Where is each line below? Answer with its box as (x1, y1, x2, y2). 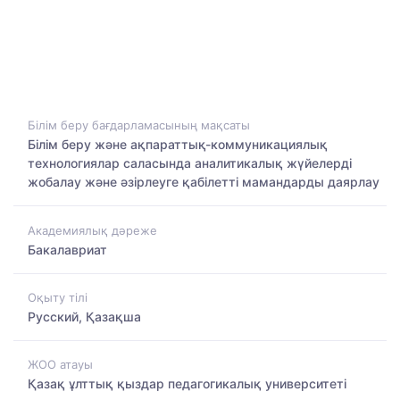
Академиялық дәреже (28, 222, 157, 237)
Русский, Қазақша (28, 308, 141, 324)
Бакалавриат (28, 241, 107, 257)
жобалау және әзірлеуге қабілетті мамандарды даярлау (28, 174, 379, 190)
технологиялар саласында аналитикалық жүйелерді (28, 155, 352, 171)
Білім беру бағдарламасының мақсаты (28, 118, 250, 133)
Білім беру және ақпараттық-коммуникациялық (28, 137, 328, 153)
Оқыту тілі (28, 289, 87, 304)
